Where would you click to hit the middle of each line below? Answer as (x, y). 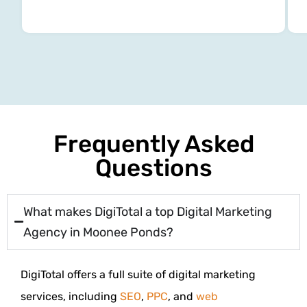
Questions (153, 168)
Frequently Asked (153, 144)
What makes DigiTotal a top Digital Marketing (148, 211)
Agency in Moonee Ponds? (98, 232)
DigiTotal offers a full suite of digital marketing (138, 274)
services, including (70, 296)
